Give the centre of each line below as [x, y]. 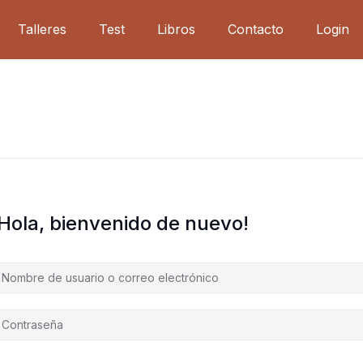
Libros [177, 29]
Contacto [256, 29]
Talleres [43, 29]
